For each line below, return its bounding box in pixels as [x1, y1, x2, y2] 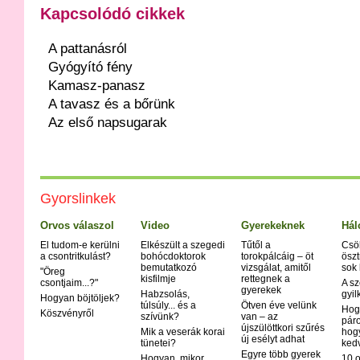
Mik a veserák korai [141, 326, 225, 338]
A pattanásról [48, 41, 127, 57]
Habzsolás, [141, 288, 190, 301]
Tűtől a [241, 239, 271, 252]
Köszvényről [40, 308, 94, 320]
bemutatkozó [141, 262, 197, 274]
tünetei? [141, 337, 176, 350]
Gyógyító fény [48, 59, 133, 76]
